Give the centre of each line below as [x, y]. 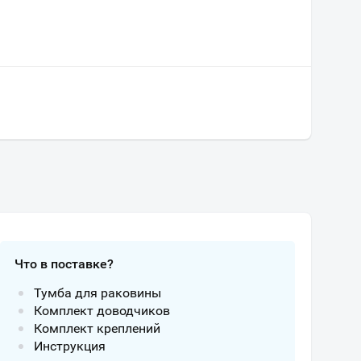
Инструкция [70, 346]
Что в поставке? [64, 264]
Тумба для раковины [98, 293]
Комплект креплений [97, 328]
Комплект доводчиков [102, 311]
